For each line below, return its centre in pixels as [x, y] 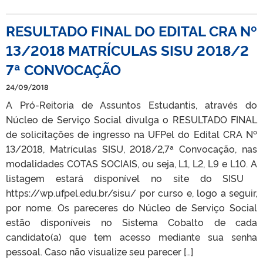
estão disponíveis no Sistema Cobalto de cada [131, 222]
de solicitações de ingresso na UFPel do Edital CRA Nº [131, 134]
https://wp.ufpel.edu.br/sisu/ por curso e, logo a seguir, [131, 192]
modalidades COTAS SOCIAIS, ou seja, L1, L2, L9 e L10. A [131, 163]
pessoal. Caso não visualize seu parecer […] [100, 251]
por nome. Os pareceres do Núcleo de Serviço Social [131, 207]
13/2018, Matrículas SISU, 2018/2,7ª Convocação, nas [131, 148]
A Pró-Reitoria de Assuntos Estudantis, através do [131, 104]
